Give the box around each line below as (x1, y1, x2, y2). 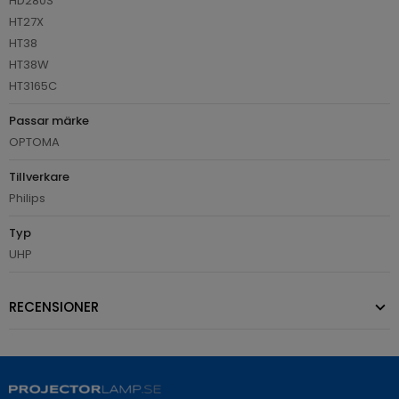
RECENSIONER (9, 297, 99, 316)
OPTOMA (9, 133, 60, 151)
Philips (9, 189, 45, 207)
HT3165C (9, 77, 57, 94)
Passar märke (9, 111, 89, 129)
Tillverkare (9, 167, 69, 185)
